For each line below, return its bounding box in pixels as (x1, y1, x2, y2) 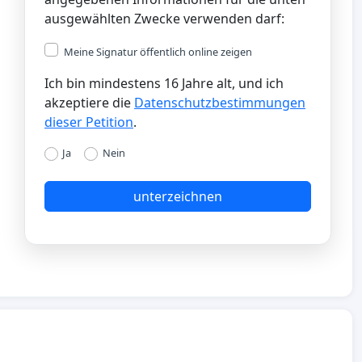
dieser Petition (44, 113, 133, 132)
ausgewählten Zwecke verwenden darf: (44, 10, 284, 28)
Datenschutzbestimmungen (134, 94, 305, 112)
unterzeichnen (133, 187, 222, 205)
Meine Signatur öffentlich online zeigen (64, 44, 252, 60)
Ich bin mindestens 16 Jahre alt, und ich (44, 74, 284, 93)
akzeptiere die (44, 94, 134, 112)
